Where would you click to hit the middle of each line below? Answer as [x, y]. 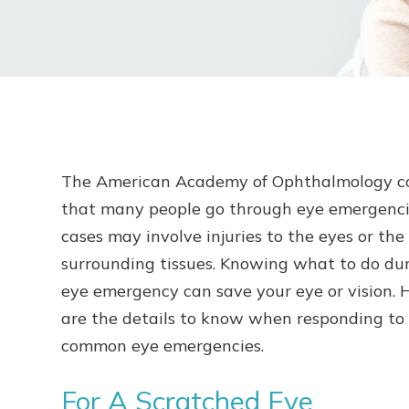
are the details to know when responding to [233, 318]
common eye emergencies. [163, 346]
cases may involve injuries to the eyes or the [233, 236]
